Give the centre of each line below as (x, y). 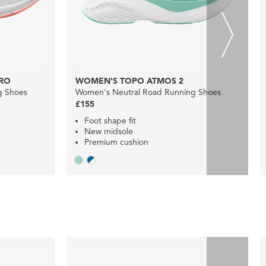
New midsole (109, 131)
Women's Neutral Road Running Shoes (148, 92)
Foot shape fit (110, 121)
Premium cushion (116, 142)
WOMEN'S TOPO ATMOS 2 (129, 81)
